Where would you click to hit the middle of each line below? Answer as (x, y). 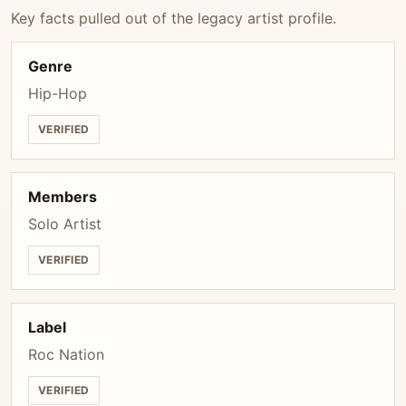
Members (63, 197)
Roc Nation (66, 354)
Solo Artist (65, 224)
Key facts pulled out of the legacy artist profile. (174, 18)
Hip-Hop (58, 93)
